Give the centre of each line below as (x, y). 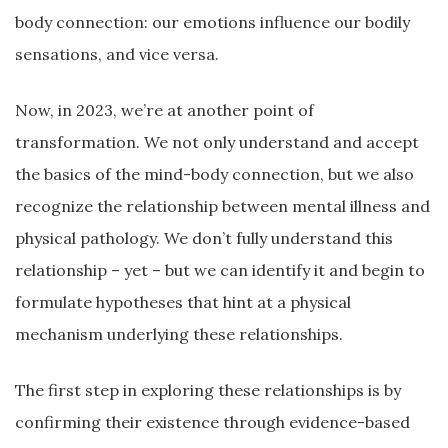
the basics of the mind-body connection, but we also (214, 174)
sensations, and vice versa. (117, 54)
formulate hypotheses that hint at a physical (183, 302)
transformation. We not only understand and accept (217, 142)
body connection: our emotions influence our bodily (212, 22)
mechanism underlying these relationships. (179, 334)
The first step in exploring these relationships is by (208, 390)
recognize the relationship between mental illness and (222, 206)
